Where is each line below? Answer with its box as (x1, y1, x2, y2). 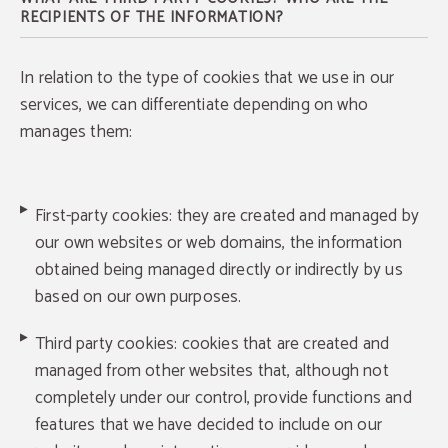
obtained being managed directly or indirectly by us (35, 256, 403, 284)
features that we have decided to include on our (35, 411, 382, 439)
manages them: (20, 118, 133, 146)
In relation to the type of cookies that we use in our (20, 64, 395, 92)
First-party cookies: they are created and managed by (35, 202, 419, 230)
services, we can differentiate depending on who (20, 91, 368, 119)
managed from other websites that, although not (35, 357, 389, 385)
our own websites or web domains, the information (35, 229, 403, 257)
